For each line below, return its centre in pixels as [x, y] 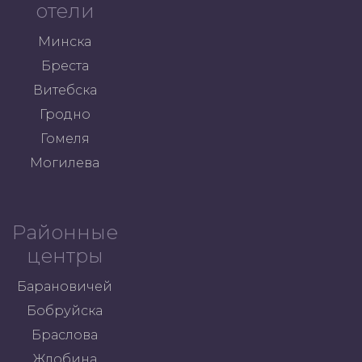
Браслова [65, 335]
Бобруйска [65, 311]
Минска [65, 42]
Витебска [65, 90]
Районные [65, 232]
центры [65, 256]
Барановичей [65, 286]
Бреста [65, 66]
